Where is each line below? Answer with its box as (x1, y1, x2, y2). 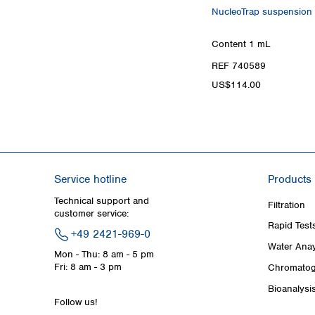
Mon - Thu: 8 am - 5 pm (54, 247, 154, 260)
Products (268, 172, 311, 186)
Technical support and (54, 194, 149, 207)
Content (212, 37, 249, 50)
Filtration (268, 198, 305, 211)
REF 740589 (212, 59, 266, 72)
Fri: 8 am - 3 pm (54, 260, 122, 273)
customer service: (54, 207, 129, 219)
